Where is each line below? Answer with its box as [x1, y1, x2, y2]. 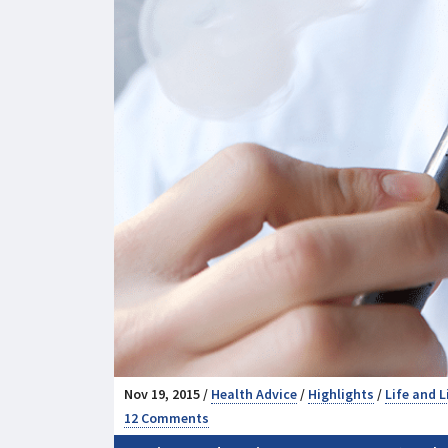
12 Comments [124, 408, 209, 427]
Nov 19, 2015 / [124, 384, 211, 403]
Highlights [308, 384, 374, 403]
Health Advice [211, 384, 297, 403]
